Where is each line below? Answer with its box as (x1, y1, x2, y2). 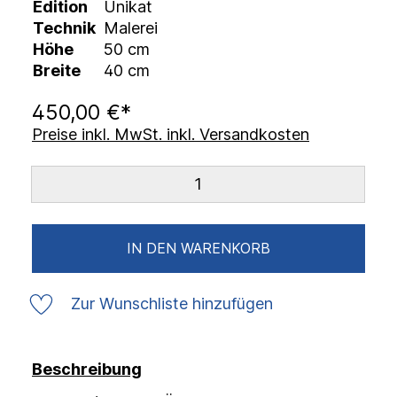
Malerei (104, 19, 158, 37)
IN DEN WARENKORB (127, 239, 270, 257)
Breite (33, 61, 81, 80)
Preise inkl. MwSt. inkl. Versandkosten (32, 125, 309, 144)
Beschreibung (32, 360, 142, 378)
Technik (33, 19, 96, 37)
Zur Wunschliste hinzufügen (71, 294, 273, 313)
